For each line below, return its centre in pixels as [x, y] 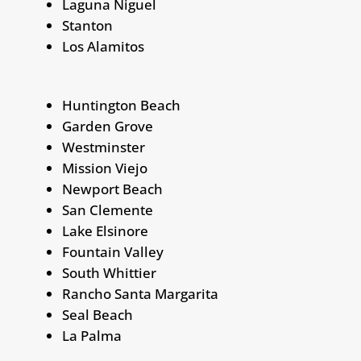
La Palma [91, 336]
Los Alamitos [103, 46]
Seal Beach [97, 315]
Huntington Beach [121, 105]
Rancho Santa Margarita [140, 294]
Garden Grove [107, 126]
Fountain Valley [112, 252]
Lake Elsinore [105, 231]
